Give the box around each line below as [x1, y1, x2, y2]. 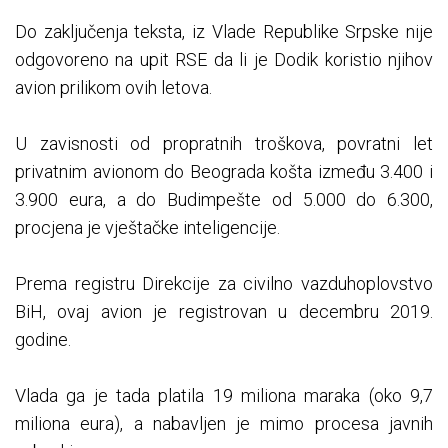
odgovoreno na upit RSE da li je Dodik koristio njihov [15, 48, 433, 70]
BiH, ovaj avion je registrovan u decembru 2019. [15, 300, 433, 322]
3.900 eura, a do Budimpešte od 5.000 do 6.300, [15, 188, 433, 210]
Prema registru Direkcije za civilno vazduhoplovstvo [15, 272, 433, 294]
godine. [15, 328, 71, 350]
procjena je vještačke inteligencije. [15, 216, 280, 238]
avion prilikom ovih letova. [15, 76, 212, 98]
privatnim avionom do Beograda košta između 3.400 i [15, 160, 433, 182]
